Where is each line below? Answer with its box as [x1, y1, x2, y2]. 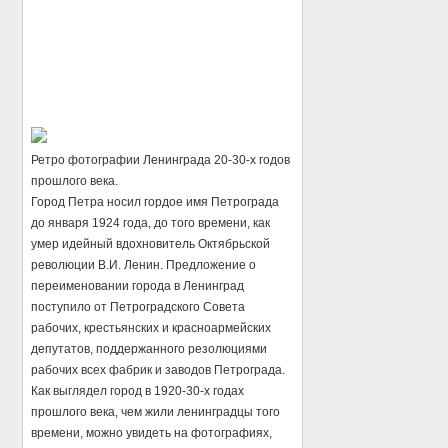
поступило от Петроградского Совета [31, 299, 246, 314]
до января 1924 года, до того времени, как [31, 215, 271, 230]
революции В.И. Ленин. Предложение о [31, 257, 257, 272]
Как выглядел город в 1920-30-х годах [31, 383, 245, 398]
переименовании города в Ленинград [31, 278, 245, 293]
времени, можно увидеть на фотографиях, [31, 425, 273, 440]
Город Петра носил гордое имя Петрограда [31, 194, 280, 209]
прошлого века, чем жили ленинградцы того [31, 404, 281, 419]
